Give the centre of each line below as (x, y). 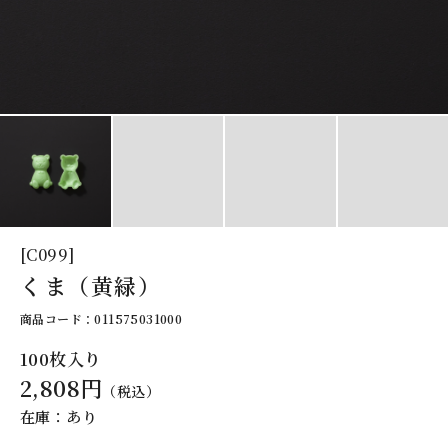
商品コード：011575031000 (101, 318)
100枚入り (61, 358)
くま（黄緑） (90, 285)
